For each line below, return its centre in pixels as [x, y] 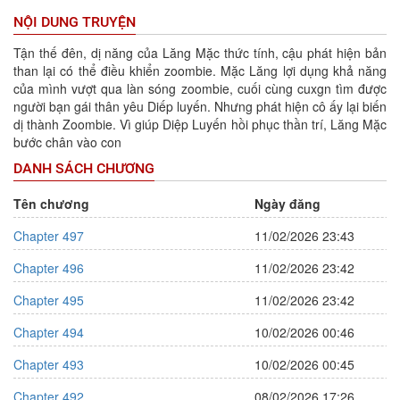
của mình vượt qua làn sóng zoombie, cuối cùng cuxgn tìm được [200, 88]
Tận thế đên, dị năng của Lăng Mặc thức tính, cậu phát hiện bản [200, 53]
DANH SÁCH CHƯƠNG [84, 168]
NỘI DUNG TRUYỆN [75, 22]
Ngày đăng [287, 204]
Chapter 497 [49, 236]
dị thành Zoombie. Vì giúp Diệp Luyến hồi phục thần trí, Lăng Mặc [200, 124]
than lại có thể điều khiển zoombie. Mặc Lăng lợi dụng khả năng [200, 71]
